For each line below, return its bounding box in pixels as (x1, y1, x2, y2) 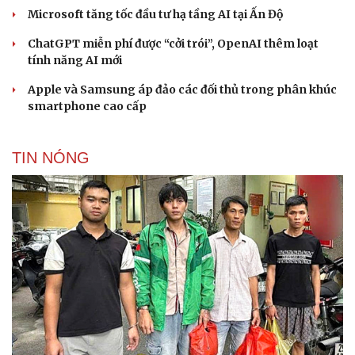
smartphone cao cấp (28, 98, 147, 113)
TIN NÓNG (12, 148, 90, 166)
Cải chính (12, 32, 63, 45)
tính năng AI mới (28, 52, 122, 67)
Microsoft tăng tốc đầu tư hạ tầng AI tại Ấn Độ (28, 6, 283, 21)
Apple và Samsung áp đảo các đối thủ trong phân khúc (28, 82, 337, 97)
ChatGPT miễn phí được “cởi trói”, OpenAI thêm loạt (28, 36, 319, 51)
